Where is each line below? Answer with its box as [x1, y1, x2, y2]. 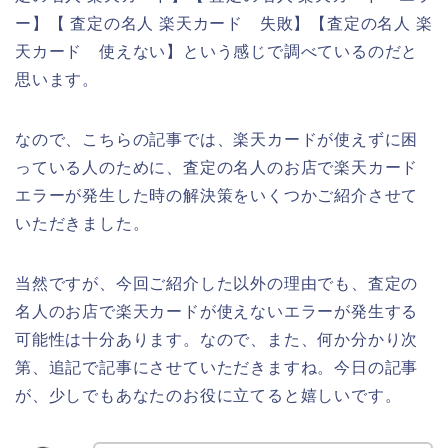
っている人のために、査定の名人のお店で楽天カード [15, 158, 419, 176]
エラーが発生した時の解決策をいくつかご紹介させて [15, 186, 419, 204]
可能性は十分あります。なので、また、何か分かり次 [15, 330, 419, 348]
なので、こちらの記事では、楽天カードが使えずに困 [15, 130, 419, 148]
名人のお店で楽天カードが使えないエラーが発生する [15, 302, 419, 320]
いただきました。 [15, 214, 150, 232]
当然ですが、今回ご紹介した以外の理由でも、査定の [15, 274, 419, 292]
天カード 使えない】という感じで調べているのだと [15, 42, 419, 60]
